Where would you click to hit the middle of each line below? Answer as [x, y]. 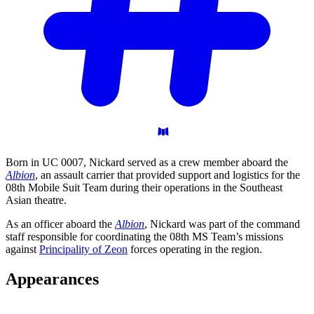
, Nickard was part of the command [222, 224]
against [22, 250]
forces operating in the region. [195, 250]
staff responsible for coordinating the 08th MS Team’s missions [144, 237]
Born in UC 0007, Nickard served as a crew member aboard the [147, 163]
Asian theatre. [36, 200]
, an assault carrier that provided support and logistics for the [168, 175]
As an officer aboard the [60, 224]
